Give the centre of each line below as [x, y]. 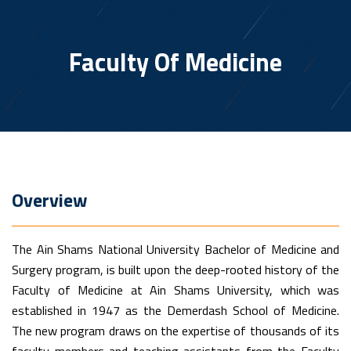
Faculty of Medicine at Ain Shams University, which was [175, 290]
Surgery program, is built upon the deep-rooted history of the [175, 270]
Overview [50, 200]
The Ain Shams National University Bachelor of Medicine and [175, 249]
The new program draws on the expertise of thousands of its [175, 331]
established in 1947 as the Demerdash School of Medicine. [175, 310]
